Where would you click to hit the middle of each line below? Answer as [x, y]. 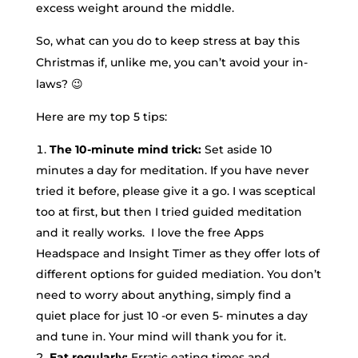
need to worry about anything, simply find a [163, 295]
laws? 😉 [59, 84]
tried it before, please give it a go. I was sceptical [175, 191]
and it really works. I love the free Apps [149, 233]
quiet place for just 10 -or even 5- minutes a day [171, 316]
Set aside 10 [236, 149]
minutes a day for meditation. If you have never [172, 170]
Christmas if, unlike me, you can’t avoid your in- [171, 62]
